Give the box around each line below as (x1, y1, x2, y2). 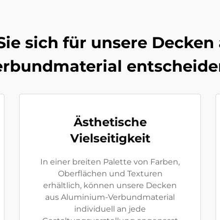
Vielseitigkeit (70, 131, 150, 145)
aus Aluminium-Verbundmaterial (45, 192, 175, 202)
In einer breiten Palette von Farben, (40, 157, 180, 166)
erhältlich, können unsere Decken (43, 181, 177, 190)
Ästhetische (73, 115, 147, 129)
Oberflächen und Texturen (57, 169, 163, 178)
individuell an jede (74, 204, 146, 214)
